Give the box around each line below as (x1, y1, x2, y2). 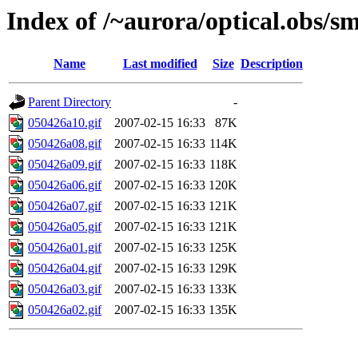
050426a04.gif (28, 261, 101, 276)
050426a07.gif (28, 199, 101, 213)
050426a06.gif (28, 178, 101, 193)
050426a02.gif (28, 303, 101, 317)
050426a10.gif (28, 116, 101, 130)
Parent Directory (28, 95, 111, 109)
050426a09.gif (28, 157, 101, 172)
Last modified (122, 57, 197, 71)
